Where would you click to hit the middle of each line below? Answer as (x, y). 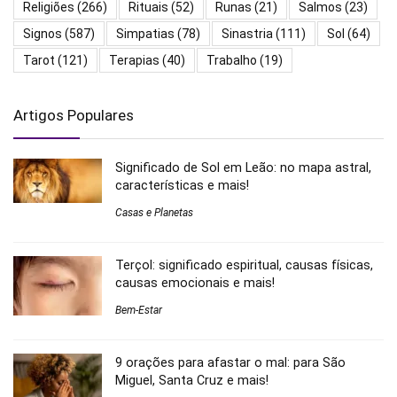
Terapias (134, 60)
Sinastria (247, 33)
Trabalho (232, 60)
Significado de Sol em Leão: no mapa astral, (243, 167)
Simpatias (145, 33)
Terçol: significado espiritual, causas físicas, (244, 265)
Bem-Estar (139, 310)
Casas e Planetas (154, 212)
